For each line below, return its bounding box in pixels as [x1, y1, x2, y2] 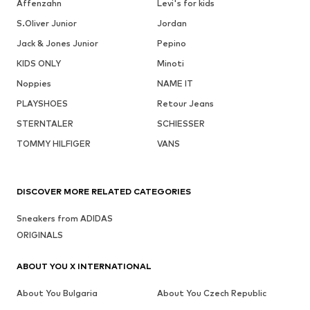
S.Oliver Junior [17, 18, 77, 29]
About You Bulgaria [17, 288, 98, 299]
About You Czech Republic [156, 288, 266, 299]
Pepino [156, 38, 186, 49]
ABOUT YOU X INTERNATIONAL [17, 261, 152, 272]
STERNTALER [17, 118, 73, 129]
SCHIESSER [156, 118, 205, 129]
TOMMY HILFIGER [17, 138, 91, 149]
